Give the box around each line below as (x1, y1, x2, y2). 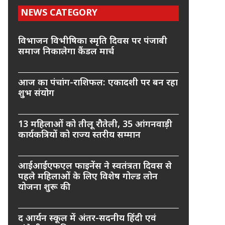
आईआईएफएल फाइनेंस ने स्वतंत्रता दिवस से (18, 161, 172, 172)
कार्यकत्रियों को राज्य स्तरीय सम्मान (18, 130, 141, 141)
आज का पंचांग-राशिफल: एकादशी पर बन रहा (18, 77, 178, 89)
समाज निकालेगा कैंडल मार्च (18, 46, 114, 58)
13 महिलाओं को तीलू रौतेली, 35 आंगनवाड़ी (18, 119, 172, 131)
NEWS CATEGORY (21, 8, 97, 19)
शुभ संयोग (18, 88, 54, 99)
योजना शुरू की (18, 182, 70, 193)
